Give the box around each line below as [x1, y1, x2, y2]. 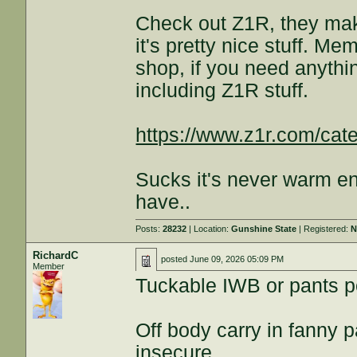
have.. [135, 191, 191, 213]
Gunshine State [231, 224, 297, 233]
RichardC [33, 249, 79, 261]
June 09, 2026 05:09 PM [190, 254, 284, 264]
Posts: [135, 224, 163, 233]
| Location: [186, 224, 232, 233]
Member [33, 261, 65, 271]
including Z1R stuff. [135, 80, 309, 101]
